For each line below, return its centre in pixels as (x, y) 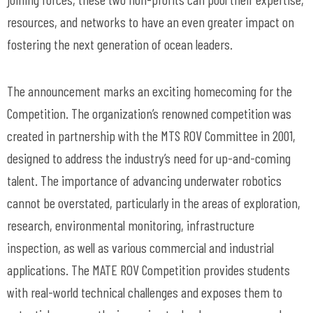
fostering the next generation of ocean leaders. (120, 44)
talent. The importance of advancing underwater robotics (144, 180)
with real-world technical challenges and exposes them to (145, 292)
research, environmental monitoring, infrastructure (131, 225)
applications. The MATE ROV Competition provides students (148, 270)
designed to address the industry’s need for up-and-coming (149, 158)
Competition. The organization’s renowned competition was (149, 113)
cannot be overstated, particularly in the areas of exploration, (154, 203)
